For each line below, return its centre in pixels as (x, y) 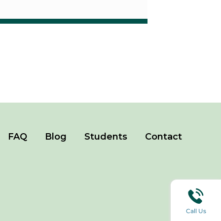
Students (106, 137)
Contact (163, 137)
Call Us (196, 211)
